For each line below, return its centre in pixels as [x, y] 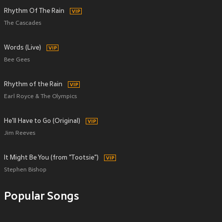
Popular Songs [42, 197]
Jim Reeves [20, 134]
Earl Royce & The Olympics [40, 97]
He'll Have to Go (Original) [42, 121]
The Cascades [23, 24]
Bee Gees [17, 60]
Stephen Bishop [25, 170]
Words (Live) [23, 48]
